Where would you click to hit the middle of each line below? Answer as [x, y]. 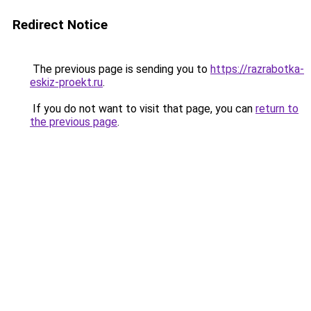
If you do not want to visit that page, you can [143, 109]
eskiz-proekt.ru [66, 82]
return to [277, 109]
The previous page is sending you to [120, 69]
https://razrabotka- [257, 69]
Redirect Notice [60, 25]
